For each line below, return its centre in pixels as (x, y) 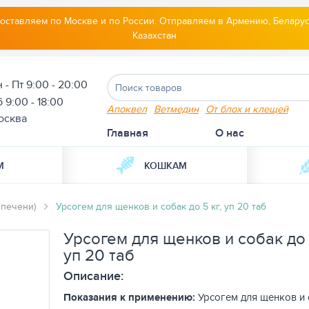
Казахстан (154, 35)
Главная (127, 133)
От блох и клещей (247, 109)
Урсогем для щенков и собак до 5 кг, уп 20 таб (161, 206)
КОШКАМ (166, 166)
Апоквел (127, 109)
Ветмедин (176, 109)
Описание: (93, 276)
